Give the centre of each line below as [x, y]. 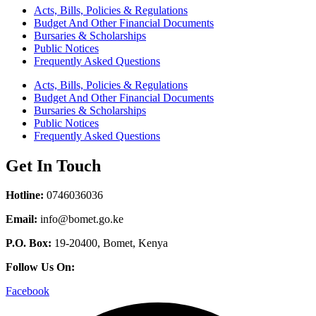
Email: [22, 219]
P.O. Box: [29, 243]
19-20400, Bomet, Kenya [110, 243]
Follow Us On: [40, 267]
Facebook [28, 291]
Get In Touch [53, 165]
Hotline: [25, 195]
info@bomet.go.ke [80, 219]
